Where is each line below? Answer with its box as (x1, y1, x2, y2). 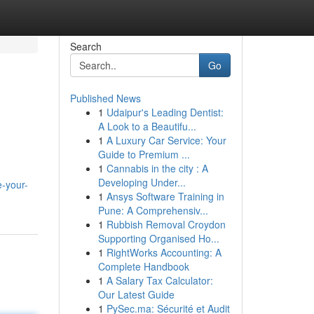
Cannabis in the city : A (106, 161, 208, 175)
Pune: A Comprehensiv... (97, 203, 208, 217)
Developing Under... (97, 175, 186, 189)
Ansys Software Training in (106, 189, 224, 203)
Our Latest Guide (97, 287, 175, 301)
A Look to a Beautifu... (97, 119, 196, 133)
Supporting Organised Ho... (97, 231, 219, 245)
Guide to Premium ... (97, 147, 190, 161)
